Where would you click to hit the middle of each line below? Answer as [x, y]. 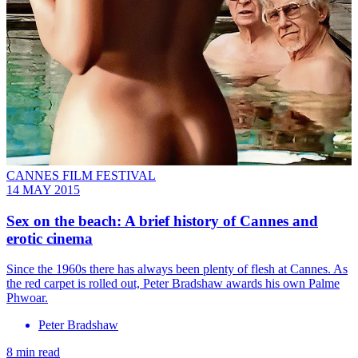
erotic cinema [50, 238]
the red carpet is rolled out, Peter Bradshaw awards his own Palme [173, 284]
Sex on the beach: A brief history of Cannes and [162, 221]
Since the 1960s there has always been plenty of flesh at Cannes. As [177, 269]
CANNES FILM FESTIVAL [81, 175]
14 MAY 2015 [43, 189]
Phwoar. [27, 298]
